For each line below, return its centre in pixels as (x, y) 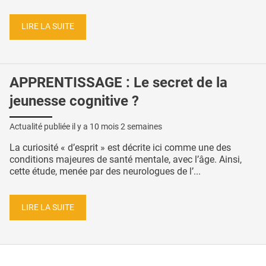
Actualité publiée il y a (50, 127)
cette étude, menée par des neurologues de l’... (105, 172)
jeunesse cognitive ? (74, 101)
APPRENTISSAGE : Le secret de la (118, 83)
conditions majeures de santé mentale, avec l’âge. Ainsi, (126, 160)
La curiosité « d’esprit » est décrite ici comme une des (120, 148)
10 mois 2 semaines (126, 127)
